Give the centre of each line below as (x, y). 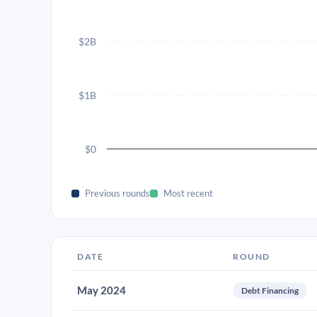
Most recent (188, 193)
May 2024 (102, 290)
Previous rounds (117, 193)
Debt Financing (270, 290)
